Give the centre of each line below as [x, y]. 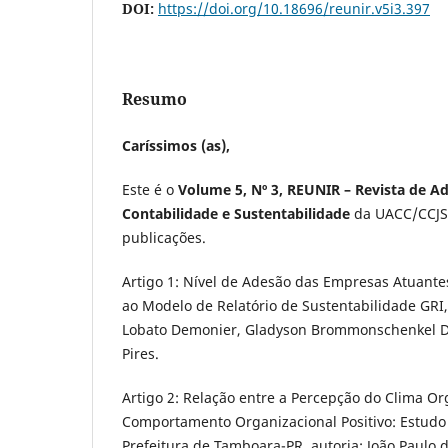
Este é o [150, 189]
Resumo [154, 98]
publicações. [164, 237]
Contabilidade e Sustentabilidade [236, 213]
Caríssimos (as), [176, 145]
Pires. [140, 353]
